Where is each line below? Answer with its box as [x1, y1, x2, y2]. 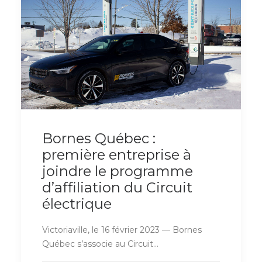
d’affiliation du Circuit [42, 178, 192, 196]
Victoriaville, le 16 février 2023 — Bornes [42, 224, 202, 235]
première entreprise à [42, 146, 191, 163]
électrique [42, 195, 112, 212]
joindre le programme [42, 162, 193, 180]
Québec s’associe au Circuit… [42, 238, 158, 249]
